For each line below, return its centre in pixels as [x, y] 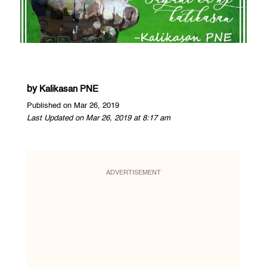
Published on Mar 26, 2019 [73, 105]
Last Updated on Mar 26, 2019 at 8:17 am [98, 118]
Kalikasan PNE [69, 89]
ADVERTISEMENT [133, 173]
